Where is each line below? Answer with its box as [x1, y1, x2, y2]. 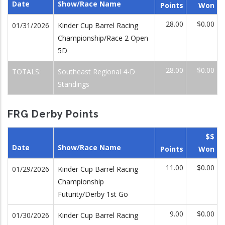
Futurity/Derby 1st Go [58, 189, 128, 199]
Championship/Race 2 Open [58, 33, 148, 43]
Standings [58, 79, 89, 89]
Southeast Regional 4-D [58, 66, 135, 76]
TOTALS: [12, 66, 43, 76]
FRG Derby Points [8, 107, 99, 120]
